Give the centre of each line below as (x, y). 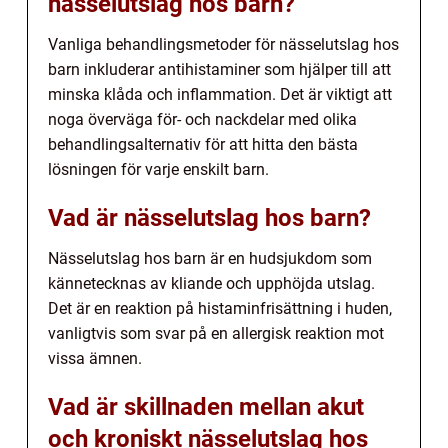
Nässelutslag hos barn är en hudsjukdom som (210, 259)
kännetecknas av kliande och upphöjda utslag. (211, 284)
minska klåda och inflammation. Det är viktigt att (220, 95)
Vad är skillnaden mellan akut (206, 407)
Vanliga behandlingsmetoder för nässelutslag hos (223, 45)
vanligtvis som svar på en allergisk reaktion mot (216, 334)
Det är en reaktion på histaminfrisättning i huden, (220, 309)
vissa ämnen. (95, 359)
